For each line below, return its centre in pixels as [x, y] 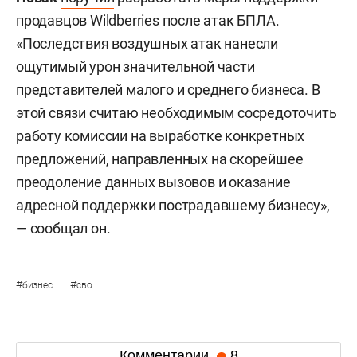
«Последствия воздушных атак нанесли [147, 43]
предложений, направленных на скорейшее [160, 159]
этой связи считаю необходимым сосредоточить [177, 112]
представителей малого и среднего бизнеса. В [168, 89]
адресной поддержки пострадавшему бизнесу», [173, 205]
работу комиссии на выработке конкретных [161, 135]
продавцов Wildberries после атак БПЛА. [148, 20]
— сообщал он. [63, 228]
